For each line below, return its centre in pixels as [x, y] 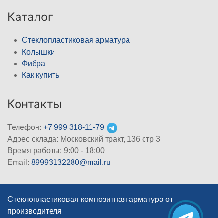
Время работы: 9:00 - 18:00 [56, 151]
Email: [19, 163]
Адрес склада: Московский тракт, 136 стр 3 [84, 139]
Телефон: [25, 127]
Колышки [38, 52]
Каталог [30, 17]
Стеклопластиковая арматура [76, 40]
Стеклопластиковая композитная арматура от [90, 200]
